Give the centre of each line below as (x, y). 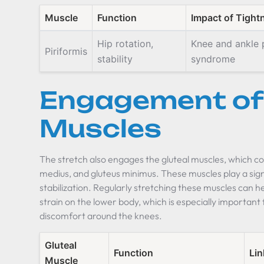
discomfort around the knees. (101, 216)
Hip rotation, (126, 44)
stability (115, 59)
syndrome (213, 59)
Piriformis (66, 51)
